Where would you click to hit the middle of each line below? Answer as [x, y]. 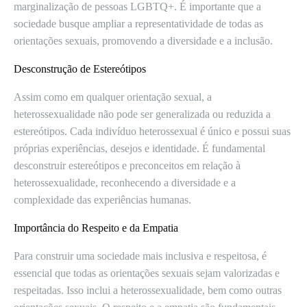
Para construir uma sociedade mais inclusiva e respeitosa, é [140, 256]
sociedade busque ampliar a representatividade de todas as [138, 24]
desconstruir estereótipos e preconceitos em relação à [127, 165]
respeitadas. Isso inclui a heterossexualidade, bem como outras [148, 290]
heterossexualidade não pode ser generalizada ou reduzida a [142, 114]
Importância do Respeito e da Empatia [96, 228]
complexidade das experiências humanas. [102, 200]
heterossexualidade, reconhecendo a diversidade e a [125, 183]
